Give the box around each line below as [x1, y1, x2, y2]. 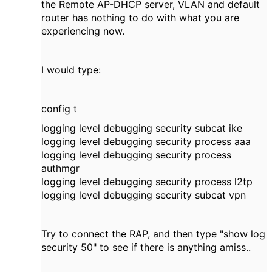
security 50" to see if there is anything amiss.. [41, 241, 251, 253]
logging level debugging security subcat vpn [41, 189, 246, 201]
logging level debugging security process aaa [41, 135, 251, 148]
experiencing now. [41, 25, 124, 37]
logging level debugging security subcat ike [41, 122, 242, 134]
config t [41, 103, 77, 115]
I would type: [41, 64, 101, 76]
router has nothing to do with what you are [41, 12, 239, 24]
